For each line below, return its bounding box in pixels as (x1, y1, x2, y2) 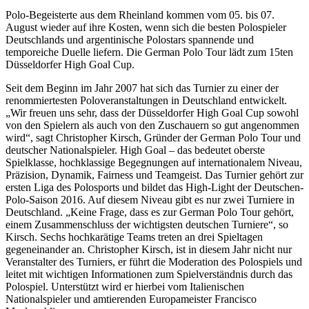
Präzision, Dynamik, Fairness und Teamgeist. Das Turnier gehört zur (6, 169, 303, 181)
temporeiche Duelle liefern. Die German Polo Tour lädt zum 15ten (6, 46, 293, 59)
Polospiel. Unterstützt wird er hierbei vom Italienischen (6, 281, 244, 293)
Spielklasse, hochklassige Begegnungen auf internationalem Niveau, (6, 157, 302, 169)
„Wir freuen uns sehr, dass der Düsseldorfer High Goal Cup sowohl (6, 107, 299, 119)
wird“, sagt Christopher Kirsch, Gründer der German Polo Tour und (6, 132, 301, 144)
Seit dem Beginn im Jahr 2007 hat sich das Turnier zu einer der (6, 82, 279, 94)
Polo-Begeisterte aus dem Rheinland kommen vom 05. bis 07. (6, 9, 275, 21)
